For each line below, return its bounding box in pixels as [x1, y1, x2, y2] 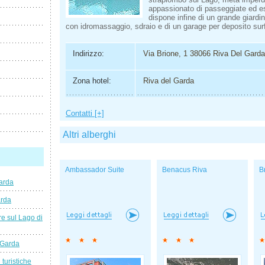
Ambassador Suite [65, 166, 124, 174]
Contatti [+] [66, 109, 104, 118]
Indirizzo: [72, 49, 104, 58]
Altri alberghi [63, 130, 116, 140]
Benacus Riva [162, 166, 207, 174]
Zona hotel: [72, 76, 111, 86]
